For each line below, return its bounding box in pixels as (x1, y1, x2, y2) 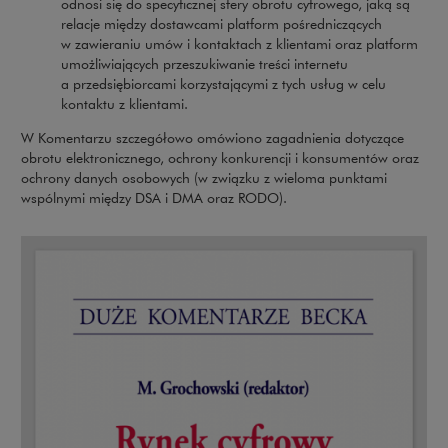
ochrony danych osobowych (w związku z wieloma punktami (21, 168, 387, 187)
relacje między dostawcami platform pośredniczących (61, 14, 382, 33)
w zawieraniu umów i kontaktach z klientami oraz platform (61, 34, 418, 53)
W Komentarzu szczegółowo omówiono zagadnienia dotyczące (21, 128, 404, 147)
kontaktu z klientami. (61, 94, 188, 113)
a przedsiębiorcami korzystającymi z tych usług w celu (61, 74, 386, 93)
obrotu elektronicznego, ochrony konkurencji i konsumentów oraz (21, 148, 419, 167)
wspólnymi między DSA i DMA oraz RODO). (21, 188, 287, 207)
